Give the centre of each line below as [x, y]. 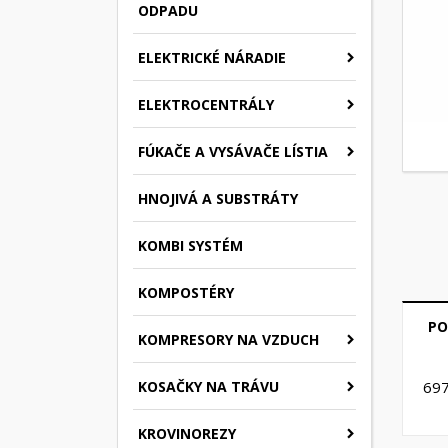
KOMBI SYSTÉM [190, 245]
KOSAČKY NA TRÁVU [208, 386]
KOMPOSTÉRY [186, 292]
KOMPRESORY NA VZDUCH [228, 339]
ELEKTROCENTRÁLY [206, 104]
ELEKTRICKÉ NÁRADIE [212, 57]
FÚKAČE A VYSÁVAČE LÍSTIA [233, 151]
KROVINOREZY [187, 433]
